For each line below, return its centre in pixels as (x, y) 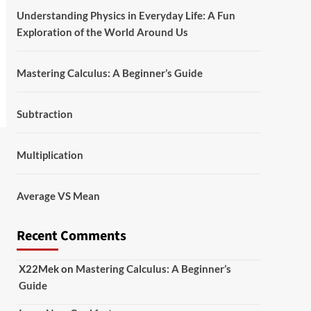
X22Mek (39, 269)
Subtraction (44, 114)
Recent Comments (71, 236)
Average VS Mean (58, 196)
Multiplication (50, 155)
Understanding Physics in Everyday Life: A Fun (126, 15)
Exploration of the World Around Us (102, 32)
